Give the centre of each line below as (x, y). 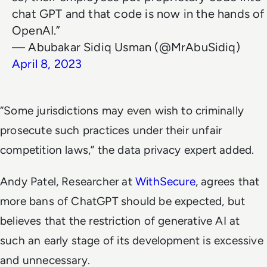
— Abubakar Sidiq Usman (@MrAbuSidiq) (126, 47)
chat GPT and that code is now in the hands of (138, 13)
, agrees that (227, 181)
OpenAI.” (36, 30)
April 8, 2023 (47, 63)
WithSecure (165, 181)
